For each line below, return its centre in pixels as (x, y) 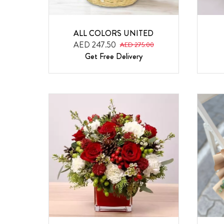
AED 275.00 (137, 44)
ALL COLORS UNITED (114, 33)
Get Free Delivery (113, 56)
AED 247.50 (94, 45)
